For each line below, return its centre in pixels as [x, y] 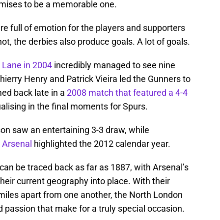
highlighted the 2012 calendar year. [102, 143]
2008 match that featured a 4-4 [127, 92]
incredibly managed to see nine [115, 65]
